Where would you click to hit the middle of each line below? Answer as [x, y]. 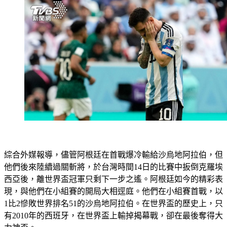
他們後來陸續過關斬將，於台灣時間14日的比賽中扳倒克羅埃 [113, 167]
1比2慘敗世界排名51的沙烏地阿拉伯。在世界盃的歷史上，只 [113, 203]
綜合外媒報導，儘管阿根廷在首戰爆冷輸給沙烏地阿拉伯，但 [113, 155]
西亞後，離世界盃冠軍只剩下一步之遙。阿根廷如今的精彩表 [113, 179]
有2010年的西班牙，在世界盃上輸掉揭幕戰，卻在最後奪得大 [113, 216]
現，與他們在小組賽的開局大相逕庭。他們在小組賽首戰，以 [113, 191]
